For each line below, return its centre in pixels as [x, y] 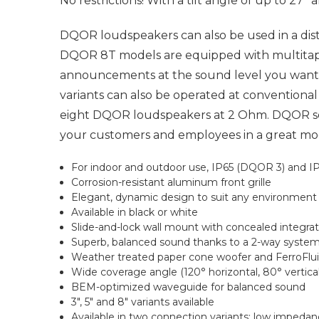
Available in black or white [135, 212]
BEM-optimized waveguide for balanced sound [189, 287]
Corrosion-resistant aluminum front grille [172, 182]
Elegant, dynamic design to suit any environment [194, 197]
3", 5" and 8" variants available [143, 302]
